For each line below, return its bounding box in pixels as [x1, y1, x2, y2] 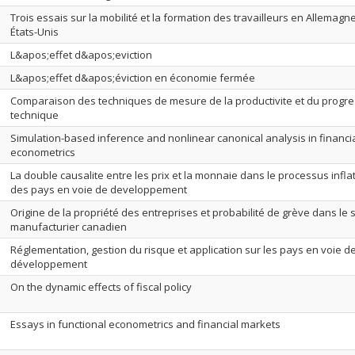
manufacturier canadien [10, 219, 127, 234]
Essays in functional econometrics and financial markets [10, 317, 281, 331]
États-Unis [10, 25, 59, 39]
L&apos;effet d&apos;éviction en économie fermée [10, 71, 255, 85]
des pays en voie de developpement [10, 182, 187, 197]
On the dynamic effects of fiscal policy [10, 280, 192, 294]
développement [10, 257, 87, 271]
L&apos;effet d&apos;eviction [10, 48, 152, 62]
